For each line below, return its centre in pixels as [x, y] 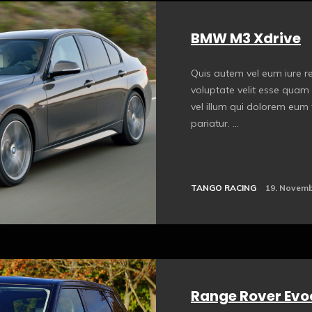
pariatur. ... [215, 124]
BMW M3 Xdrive [246, 39]
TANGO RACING [224, 188]
